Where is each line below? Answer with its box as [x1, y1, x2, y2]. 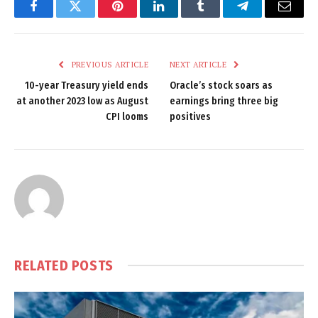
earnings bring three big [170, 94, 278, 107]
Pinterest [116, 10, 161, 23]
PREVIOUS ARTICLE [69, 59, 148, 70]
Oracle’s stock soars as [170, 79, 273, 92]
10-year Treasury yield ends [25, 79, 148, 92]
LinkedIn [158, 10, 205, 23]
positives [170, 110, 211, 123]
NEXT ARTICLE [170, 59, 229, 70]
